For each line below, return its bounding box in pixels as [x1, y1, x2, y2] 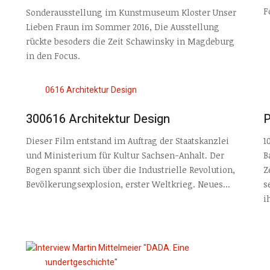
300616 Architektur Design [25, 110, 170, 128]
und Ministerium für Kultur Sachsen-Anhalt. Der [25, 149, 224, 162]
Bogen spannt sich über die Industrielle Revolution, [25, 164, 235, 176]
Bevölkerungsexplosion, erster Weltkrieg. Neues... [25, 178, 230, 190]
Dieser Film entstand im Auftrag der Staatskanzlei [25, 135, 229, 147]
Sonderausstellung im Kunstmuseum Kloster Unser [25, 7, 236, 19]
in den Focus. [25, 50, 80, 62]
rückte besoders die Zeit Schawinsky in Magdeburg [25, 36, 234, 48]
